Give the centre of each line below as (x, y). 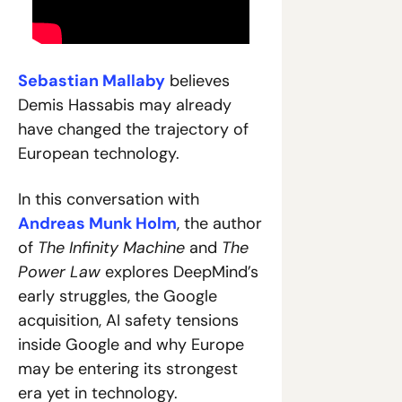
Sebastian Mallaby (92, 80)
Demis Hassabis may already (125, 105)
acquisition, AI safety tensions (128, 320)
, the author (219, 223)
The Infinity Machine (111, 247)
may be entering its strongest (128, 368)
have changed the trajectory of (133, 129)
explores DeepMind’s (179, 271)
